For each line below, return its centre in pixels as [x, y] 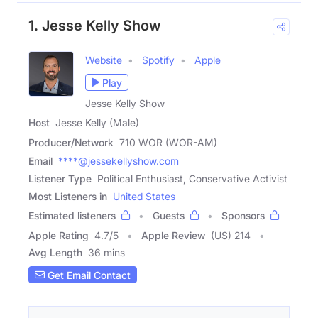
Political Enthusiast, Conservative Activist [192, 179]
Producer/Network [71, 143]
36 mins [106, 253]
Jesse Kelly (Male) [97, 123]
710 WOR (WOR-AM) [168, 143]
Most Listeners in [68, 197]
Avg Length [55, 253]
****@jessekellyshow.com [119, 161]
